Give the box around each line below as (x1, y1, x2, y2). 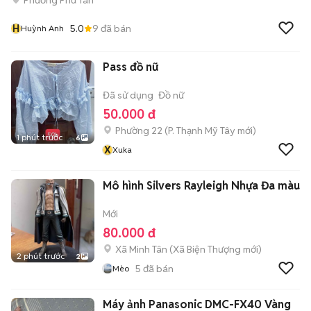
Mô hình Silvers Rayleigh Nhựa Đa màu (103, 178, 300, 193)
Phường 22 (115, 124, 162, 137)
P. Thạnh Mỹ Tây (168, 124, 235, 137)
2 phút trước (17, 251, 65, 261)
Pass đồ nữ (103, 60, 158, 74)
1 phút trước (17, 132, 62, 142)
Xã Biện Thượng (173, 243, 241, 255)
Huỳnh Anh (21, 23, 64, 33)
